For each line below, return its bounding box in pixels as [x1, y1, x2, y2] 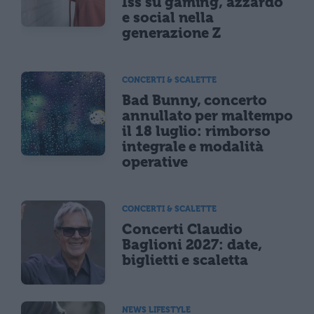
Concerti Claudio [122, 221, 243, 238]
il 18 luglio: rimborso [122, 123, 271, 140]
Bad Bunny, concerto [122, 92, 268, 109]
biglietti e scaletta [122, 252, 248, 269]
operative [122, 153, 188, 171]
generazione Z [122, 24, 221, 41]
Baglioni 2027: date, [122, 236, 262, 254]
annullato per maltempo [122, 107, 293, 125]
